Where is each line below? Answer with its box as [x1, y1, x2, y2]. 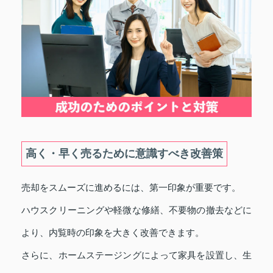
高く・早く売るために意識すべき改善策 [26, 147, 223, 160]
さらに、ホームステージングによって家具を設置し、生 [21, 250, 252, 260]
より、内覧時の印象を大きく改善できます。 [21, 227, 204, 238]
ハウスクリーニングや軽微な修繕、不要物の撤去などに [21, 205, 252, 215]
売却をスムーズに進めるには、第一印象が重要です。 [21, 182, 241, 193]
